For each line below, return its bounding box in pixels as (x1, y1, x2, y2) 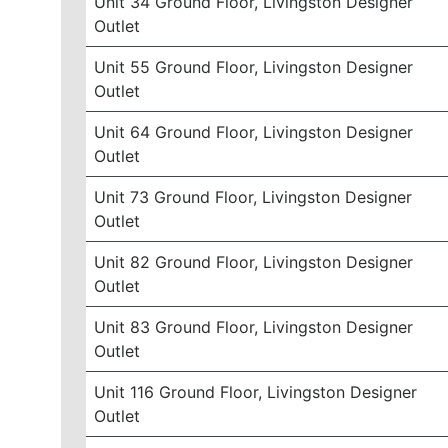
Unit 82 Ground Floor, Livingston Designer (94, 252, 414, 272)
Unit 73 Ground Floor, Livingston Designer (94, 187, 413, 207)
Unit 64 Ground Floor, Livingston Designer (94, 122, 414, 142)
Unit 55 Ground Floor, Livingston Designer (94, 57, 414, 77)
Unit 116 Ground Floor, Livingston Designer (94, 382, 418, 402)
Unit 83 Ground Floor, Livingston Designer (94, 317, 414, 337)
